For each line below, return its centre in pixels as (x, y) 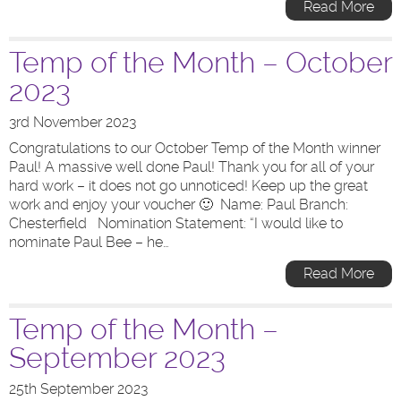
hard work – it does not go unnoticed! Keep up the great (188, 186)
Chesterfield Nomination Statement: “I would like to (176, 223)
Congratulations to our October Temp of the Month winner (195, 148)
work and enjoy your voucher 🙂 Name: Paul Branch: (179, 205)
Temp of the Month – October (200, 63)
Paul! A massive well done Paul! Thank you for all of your (192, 167)
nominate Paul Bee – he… (89, 242)
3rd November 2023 (73, 122)
